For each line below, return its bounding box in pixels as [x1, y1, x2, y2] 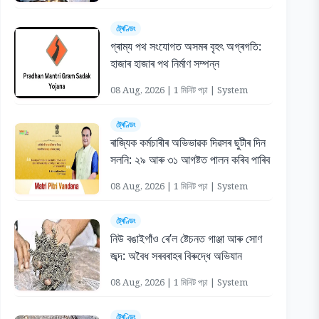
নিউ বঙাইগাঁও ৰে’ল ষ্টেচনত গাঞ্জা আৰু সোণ [110, 231, 262, 246]
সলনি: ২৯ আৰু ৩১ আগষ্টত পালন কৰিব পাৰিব [110, 152, 270, 167]
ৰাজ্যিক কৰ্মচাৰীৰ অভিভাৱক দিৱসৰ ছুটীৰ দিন [110, 135, 266, 150]
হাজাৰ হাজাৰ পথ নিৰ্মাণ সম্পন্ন [110, 56, 219, 71]
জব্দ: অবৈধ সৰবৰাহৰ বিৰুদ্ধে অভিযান [110, 248, 242, 263]
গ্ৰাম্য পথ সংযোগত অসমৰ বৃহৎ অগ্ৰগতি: [110, 38, 261, 54]
